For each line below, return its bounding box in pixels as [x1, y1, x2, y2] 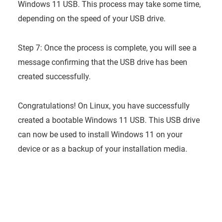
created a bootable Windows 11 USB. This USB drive [17, 115, 200, 125]
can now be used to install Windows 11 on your [17, 129, 182, 139]
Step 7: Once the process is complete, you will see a [17, 43, 197, 53]
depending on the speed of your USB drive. [17, 13, 166, 23]
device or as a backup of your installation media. [17, 144, 187, 154]
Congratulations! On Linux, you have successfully [17, 101, 190, 111]
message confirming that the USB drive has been [17, 57, 187, 67]
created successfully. [17, 71, 91, 81]
